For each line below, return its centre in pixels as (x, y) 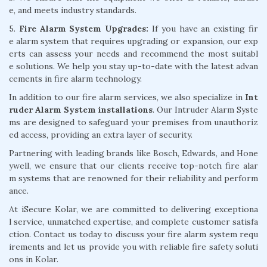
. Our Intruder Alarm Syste (205, 109)
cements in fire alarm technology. (75, 78)
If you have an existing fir (204, 28)
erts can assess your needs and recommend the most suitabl (133, 53)
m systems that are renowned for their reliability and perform (133, 178)
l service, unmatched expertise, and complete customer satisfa (133, 221)
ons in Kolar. (34, 259)
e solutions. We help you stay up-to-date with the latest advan (133, 66)
